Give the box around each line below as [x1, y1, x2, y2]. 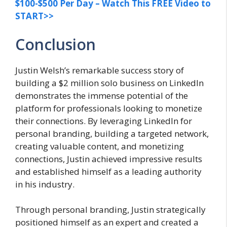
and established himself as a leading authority [15, 165, 202, 177]
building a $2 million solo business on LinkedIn [15, 77, 204, 89]
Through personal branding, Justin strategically [15, 204, 206, 215]
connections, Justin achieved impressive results [15, 153, 202, 165]
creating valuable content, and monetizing [15, 140, 184, 152]
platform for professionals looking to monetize [15, 102, 202, 114]
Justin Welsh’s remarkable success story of [15, 64, 184, 76]
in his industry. [15, 178, 74, 190]
